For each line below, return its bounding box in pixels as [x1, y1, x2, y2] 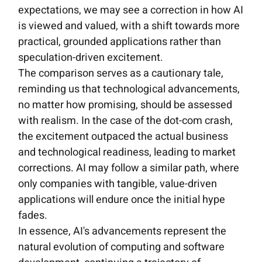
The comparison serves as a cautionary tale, [18, 65, 224, 82]
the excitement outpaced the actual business [18, 129, 229, 145]
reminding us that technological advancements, [18, 81, 240, 98]
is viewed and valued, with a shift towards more [18, 18, 240, 35]
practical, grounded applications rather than [18, 34, 222, 50]
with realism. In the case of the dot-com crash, [18, 113, 233, 129]
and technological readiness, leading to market [18, 144, 236, 161]
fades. [18, 208, 48, 224]
